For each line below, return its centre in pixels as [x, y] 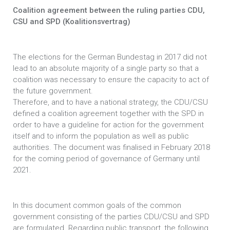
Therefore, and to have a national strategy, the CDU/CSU [110, 102]
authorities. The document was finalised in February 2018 [111, 147]
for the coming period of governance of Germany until [106, 159]
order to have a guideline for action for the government [108, 125]
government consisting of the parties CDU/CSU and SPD [111, 217]
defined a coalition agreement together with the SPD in [108, 113]
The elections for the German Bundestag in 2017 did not [110, 57]
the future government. [53, 91]
